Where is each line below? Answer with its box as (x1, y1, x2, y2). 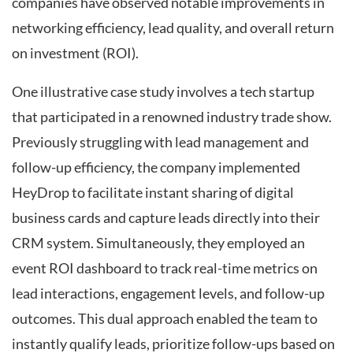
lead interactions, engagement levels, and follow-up (12, 285, 325, 303)
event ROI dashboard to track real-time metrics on (12, 260, 318, 277)
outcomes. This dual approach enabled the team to (12, 310, 318, 328)
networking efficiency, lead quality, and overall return (12, 19, 334, 36)
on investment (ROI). (12, 44, 139, 61)
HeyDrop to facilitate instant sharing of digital (12, 184, 294, 202)
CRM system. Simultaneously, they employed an (12, 235, 305, 252)
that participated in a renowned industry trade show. (12, 109, 332, 126)
